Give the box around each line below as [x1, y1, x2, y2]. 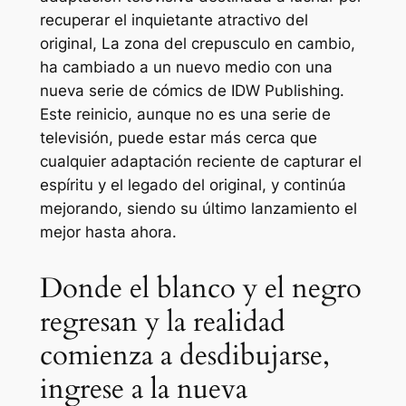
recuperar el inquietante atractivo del [39, 10, 308, 29]
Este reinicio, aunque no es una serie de [39, 104, 331, 123]
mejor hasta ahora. [39, 222, 177, 241]
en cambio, [274, 34, 355, 53]
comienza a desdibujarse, [39, 335, 330, 374]
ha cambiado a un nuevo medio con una [39, 57, 333, 76]
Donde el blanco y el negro [39, 268, 362, 307]
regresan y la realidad [39, 302, 285, 341]
